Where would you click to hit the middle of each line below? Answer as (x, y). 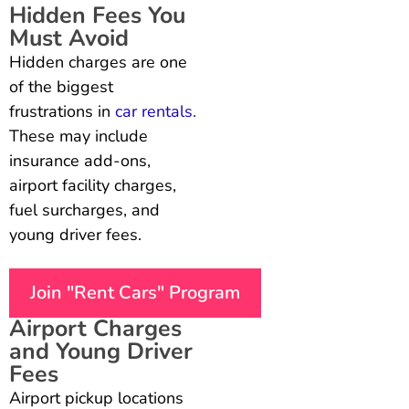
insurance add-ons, (80, 161)
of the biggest (61, 87)
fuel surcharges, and (84, 210)
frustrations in (62, 112)
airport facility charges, (93, 186)
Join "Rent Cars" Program (135, 293)
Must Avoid (69, 39)
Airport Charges (95, 329)
